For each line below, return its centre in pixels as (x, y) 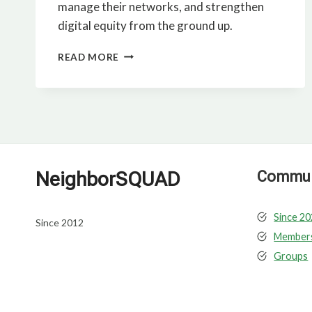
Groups (291, 256)
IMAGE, (137, 53)
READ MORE (89, 57)
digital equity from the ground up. (145, 25)
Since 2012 (60, 223)
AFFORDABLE (153, 96)
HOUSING (142, 111)
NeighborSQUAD (108, 179)
